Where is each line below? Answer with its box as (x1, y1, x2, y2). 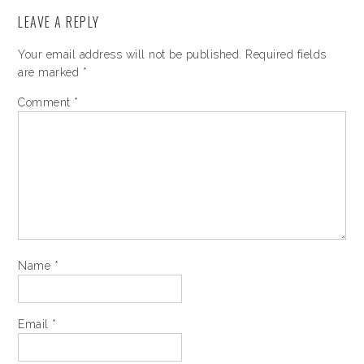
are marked (18, 66, 83, 79)
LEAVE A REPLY (18, 12, 100, 32)
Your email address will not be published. (18, 48, 242, 61)
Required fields (245, 48, 327, 61)
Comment (18, 96, 75, 109)
